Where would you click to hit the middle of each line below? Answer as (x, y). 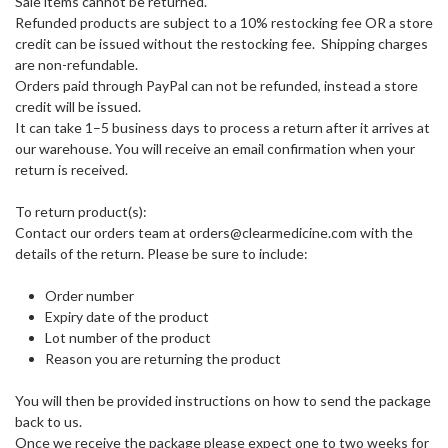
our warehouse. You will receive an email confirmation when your (215, 148)
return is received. (71, 169)
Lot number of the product (128, 337)
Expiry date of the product (127, 316)
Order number (89, 295)
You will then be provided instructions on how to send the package (223, 400)
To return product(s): (81, 211)
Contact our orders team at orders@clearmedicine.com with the (214, 232)
